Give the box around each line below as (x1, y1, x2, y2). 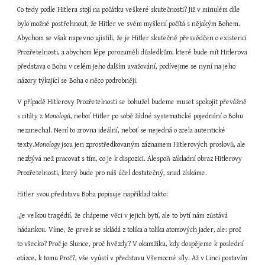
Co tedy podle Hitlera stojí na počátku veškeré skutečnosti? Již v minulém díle (17, 6, 241, 14)
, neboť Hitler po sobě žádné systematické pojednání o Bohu (70, 112, 244, 120)
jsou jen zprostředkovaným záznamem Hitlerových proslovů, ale (60, 141, 246, 148)
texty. (17, 141, 35, 148)
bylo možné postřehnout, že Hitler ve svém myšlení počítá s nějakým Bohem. (17, 20, 241, 28)
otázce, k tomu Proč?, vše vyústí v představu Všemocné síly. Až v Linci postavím (17, 254, 248, 262)
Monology (34, 141, 60, 148)
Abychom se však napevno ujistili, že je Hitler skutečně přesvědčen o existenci (17, 34, 247, 42)
